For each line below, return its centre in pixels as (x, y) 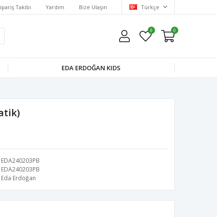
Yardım (55, 7)
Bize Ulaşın (93, 7)
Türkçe (150, 7)
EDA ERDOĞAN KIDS (91, 68)
